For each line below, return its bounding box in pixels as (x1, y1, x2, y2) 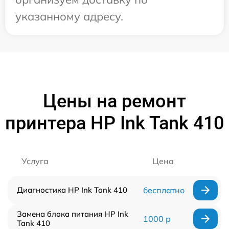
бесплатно (143, 185, 185, 196)
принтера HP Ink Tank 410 (5, 112, 224, 134)
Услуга (21, 156, 49, 167)
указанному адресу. (15, 9, 123, 24)
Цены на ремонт (43, 90, 186, 112)
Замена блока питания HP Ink (17, 209, 128, 219)
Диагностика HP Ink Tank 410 (17, 185, 127, 195)
